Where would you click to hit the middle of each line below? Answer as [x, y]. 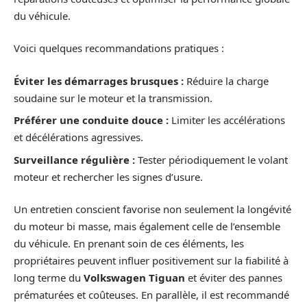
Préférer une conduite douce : [91, 120]
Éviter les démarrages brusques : [99, 81]
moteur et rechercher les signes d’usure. [108, 176]
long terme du [49, 278]
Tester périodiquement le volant [211, 159]
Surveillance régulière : [74, 159]
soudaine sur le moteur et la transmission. [113, 98]
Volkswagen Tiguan [134, 278]
